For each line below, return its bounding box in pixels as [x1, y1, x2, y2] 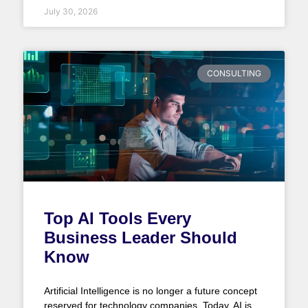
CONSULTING [207, 68, 261, 79]
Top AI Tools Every [43, 209, 191, 228]
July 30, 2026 [43, 5, 98, 16]
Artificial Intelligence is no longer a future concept [43, 285, 257, 297]
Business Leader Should [43, 228, 237, 247]
